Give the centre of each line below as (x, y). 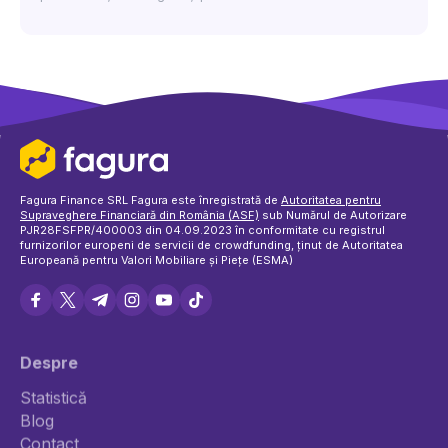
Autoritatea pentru (331, 200)
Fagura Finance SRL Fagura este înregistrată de (150, 200)
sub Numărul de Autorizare (333, 215)
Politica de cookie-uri (323, 422)
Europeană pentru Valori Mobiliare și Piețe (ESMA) (156, 260)
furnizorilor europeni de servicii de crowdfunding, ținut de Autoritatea (211, 245)
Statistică (53, 397)
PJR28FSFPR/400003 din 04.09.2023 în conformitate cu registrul (202, 230)
